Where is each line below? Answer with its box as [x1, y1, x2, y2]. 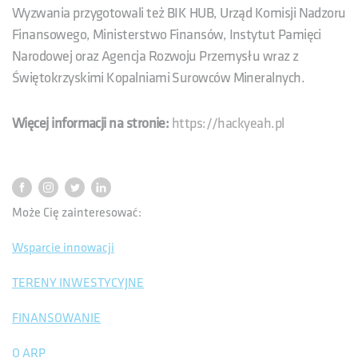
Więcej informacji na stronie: [12, 114, 169, 132]
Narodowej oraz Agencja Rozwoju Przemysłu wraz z [12, 47, 299, 65]
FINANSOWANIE [12, 310, 101, 326]
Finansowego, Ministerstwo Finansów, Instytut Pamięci [12, 26, 321, 43]
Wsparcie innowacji [12, 240, 114, 256]
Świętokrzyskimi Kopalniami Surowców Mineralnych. [12, 69, 305, 86]
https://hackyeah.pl [171, 114, 284, 132]
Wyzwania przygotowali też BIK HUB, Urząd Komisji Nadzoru [12, 4, 346, 22]
